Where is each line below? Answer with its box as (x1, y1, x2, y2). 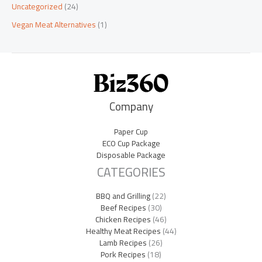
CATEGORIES (96, 160, 166, 184)
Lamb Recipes (99, 235, 147, 250)
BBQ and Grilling (96, 188, 150, 204)
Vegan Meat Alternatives (12, 16, 96, 32)
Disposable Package (96, 147, 166, 163)
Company (109, 95, 153, 117)
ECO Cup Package (102, 135, 160, 151)
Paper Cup (114, 123, 148, 139)
